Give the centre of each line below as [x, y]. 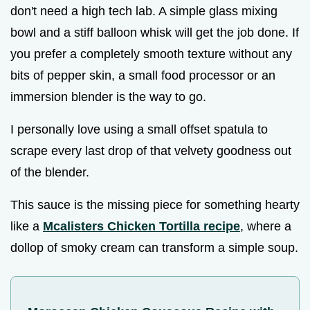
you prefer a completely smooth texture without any [151, 54]
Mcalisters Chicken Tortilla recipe [142, 226]
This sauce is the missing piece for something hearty [155, 204]
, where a [266, 226]
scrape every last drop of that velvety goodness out [151, 151]
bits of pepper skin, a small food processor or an [143, 75]
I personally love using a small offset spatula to [139, 129]
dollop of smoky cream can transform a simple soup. [154, 247]
